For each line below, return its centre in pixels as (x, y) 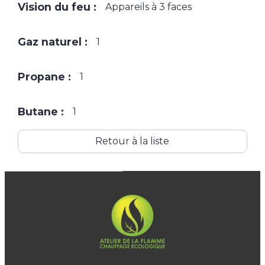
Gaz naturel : (52, 42)
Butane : (41, 112)
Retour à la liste (132, 141)
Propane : (44, 77)
